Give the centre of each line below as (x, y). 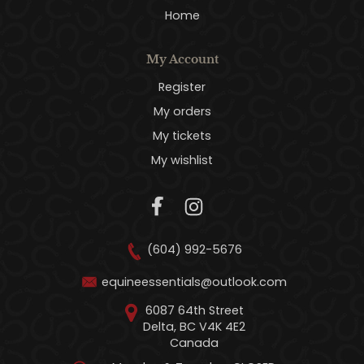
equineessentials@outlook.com (194, 282)
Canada (194, 342)
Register (182, 87)
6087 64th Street (194, 310)
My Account (182, 59)
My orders (182, 111)
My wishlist (182, 160)
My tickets (182, 135)
